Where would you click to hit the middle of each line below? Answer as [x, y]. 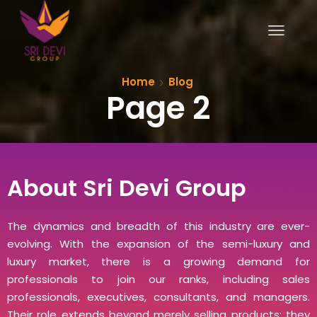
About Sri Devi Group [127, 188]
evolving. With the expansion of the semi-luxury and [158, 244]
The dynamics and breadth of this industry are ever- [158, 226]
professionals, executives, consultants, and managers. [158, 297]
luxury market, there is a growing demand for [158, 261]
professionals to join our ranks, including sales [158, 279]
